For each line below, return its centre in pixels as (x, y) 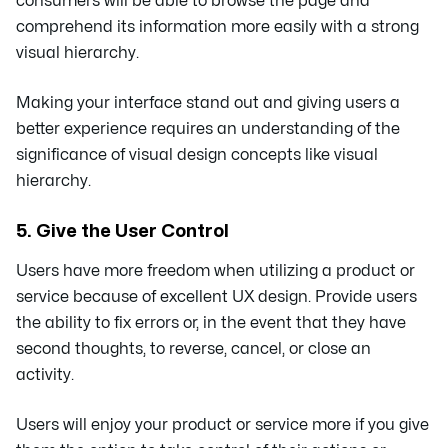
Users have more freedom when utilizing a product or (215, 270)
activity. (45, 374)
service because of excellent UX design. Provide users (216, 296)
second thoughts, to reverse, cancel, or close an (193, 348)
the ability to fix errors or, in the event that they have (211, 322)
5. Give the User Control (122, 231)
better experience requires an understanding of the (208, 128)
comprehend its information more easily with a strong (217, 26)
